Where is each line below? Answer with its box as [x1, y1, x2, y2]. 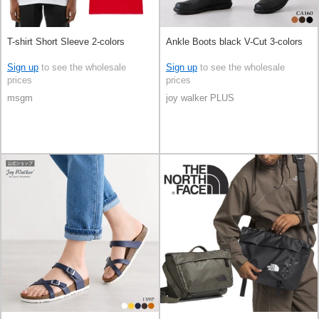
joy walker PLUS [166, 93, 234, 104]
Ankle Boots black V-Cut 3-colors [166, 36, 303, 47]
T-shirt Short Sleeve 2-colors [7, 36, 125, 47]
